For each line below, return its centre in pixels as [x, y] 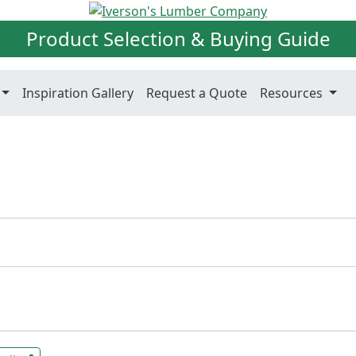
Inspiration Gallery [78, 93]
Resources [293, 93]
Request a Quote [197, 93]
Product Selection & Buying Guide [178, 38]
